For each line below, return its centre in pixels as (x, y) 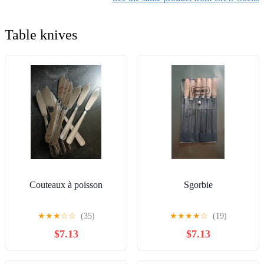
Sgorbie (198, 185)
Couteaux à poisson (66, 185)
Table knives (41, 35)
